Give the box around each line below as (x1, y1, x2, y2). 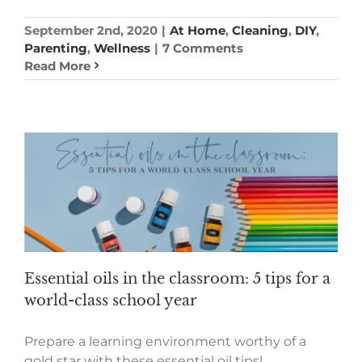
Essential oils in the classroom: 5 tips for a (24, 270, 330, 288)
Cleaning (232, 22, 288, 38)
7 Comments (162, 40, 243, 56)
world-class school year (24, 292, 197, 310)
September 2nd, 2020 (24, 22, 158, 38)
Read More (24, 57, 90, 74)
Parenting (24, 40, 87, 56)
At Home (170, 22, 225, 38)
